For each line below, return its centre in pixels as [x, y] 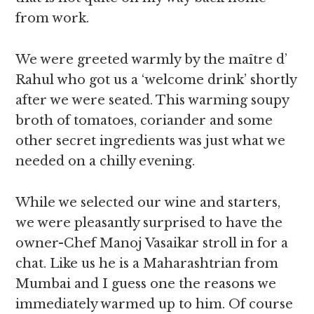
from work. [53, 18]
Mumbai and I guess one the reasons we [146, 284]
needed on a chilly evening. [105, 161]
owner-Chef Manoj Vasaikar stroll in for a [152, 243]
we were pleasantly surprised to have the [149, 223]
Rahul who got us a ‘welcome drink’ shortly [156, 80]
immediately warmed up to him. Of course [155, 304]
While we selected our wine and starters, [148, 203]
